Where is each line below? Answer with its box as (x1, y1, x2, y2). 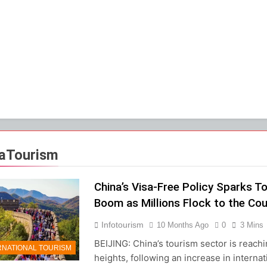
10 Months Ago (156, 220, 209, 229)
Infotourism (101, 219, 144, 229)
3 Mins (240, 220, 263, 229)
